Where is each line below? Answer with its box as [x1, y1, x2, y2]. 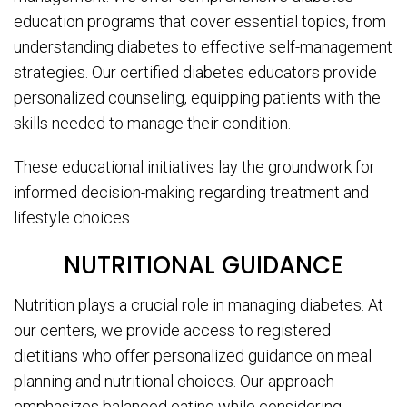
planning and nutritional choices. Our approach [14, 372, 334, 392]
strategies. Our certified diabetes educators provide [14, 63, 377, 83]
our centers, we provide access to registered [14, 321, 331, 341]
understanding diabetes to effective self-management [14, 37, 392, 57]
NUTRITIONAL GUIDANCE [64, 249, 343, 283]
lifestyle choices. [14, 208, 133, 228]
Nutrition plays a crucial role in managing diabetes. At [14, 295, 383, 315]
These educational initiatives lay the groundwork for [14, 157, 375, 177]
